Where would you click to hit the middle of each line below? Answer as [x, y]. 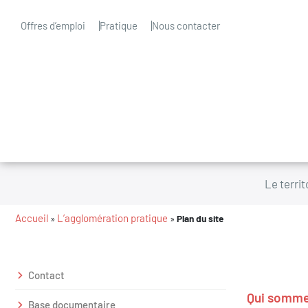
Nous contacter [186, 25]
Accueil [32, 218]
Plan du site [200, 218]
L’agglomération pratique [112, 218]
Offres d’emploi [53, 25]
